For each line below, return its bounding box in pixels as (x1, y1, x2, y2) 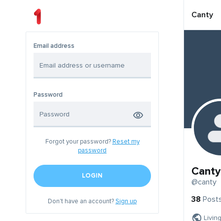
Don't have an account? (48, 197, 115, 206)
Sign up (115, 197, 137, 206)
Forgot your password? (45, 138, 112, 146)
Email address (34, 42, 74, 50)
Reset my (112, 138, 140, 146)
